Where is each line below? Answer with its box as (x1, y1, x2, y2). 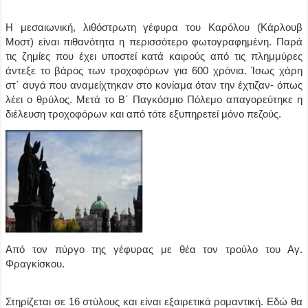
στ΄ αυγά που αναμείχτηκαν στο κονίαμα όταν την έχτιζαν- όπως (5, 79, 302, 91)
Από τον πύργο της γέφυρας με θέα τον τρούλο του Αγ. (5, 243, 302, 255)
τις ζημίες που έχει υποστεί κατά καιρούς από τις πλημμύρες (5, 50, 302, 62)
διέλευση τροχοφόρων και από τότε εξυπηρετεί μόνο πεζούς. (5, 108, 282, 120)
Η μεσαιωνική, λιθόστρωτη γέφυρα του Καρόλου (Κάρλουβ (5, 21, 302, 33)
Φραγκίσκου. (5, 258, 65, 269)
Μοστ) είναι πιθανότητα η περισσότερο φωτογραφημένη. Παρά (5, 36, 302, 47)
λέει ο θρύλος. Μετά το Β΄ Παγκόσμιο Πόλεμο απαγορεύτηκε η (5, 93, 302, 105)
